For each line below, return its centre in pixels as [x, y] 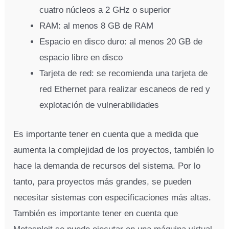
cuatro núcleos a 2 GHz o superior [105, 10]
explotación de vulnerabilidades [99, 105]
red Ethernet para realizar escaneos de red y [125, 89]
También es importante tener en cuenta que [96, 213]
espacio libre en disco [81, 58]
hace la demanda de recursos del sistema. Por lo [107, 166]
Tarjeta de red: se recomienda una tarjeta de [124, 74]
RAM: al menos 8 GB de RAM [97, 26]
